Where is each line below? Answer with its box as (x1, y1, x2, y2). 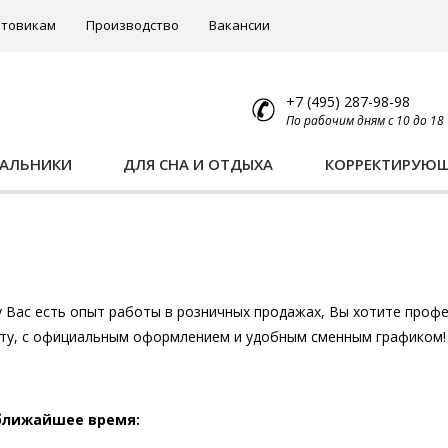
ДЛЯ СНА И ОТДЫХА (123, 154, 274, 174)
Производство (86, 16, 179, 34)
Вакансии (209, 16, 270, 34)
